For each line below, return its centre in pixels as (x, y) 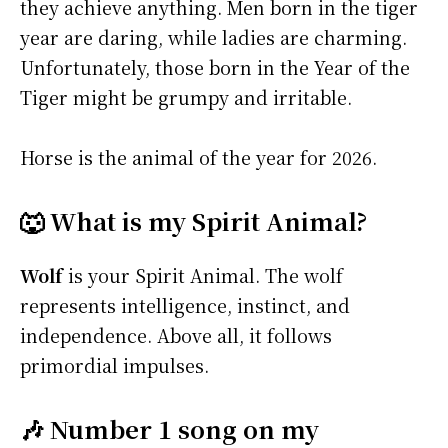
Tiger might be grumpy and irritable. (186, 97)
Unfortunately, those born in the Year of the (215, 67)
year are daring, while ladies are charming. (213, 37)
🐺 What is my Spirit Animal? (193, 221)
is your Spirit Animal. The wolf (203, 275)
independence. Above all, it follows (176, 335)
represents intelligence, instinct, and (185, 305)
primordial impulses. (114, 365)
